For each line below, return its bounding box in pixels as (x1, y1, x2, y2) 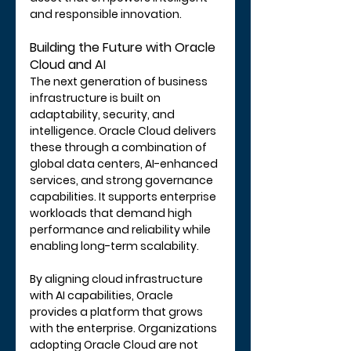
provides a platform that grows (30, 303, 205, 320)
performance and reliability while (30, 221, 213, 237)
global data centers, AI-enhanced (30, 155, 220, 172)
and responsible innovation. (30, 5, 182, 22)
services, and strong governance (30, 172, 215, 188)
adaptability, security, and (30, 106, 177, 122)
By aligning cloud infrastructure (30, 270, 205, 287)
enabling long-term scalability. (30, 237, 199, 254)
